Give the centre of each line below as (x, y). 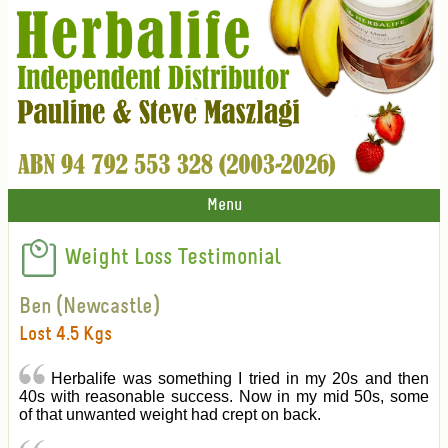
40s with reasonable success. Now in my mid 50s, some (224, 397)
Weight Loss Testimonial (169, 258)
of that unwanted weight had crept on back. (170, 415)
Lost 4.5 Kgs (65, 335)
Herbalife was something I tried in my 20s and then (237, 379)
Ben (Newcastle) (89, 307)
